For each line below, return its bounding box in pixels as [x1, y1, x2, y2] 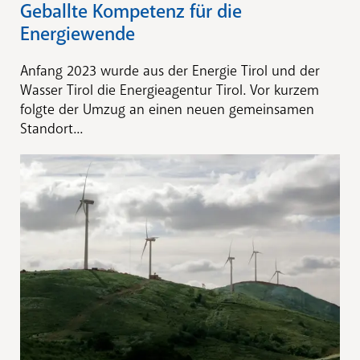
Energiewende [20, 21, 135, 46]
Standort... [20, 119, 83, 137]
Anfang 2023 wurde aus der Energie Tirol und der [20, 61, 320, 80]
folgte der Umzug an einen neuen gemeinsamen [20, 100, 314, 118]
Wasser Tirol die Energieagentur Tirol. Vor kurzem [20, 80, 319, 99]
